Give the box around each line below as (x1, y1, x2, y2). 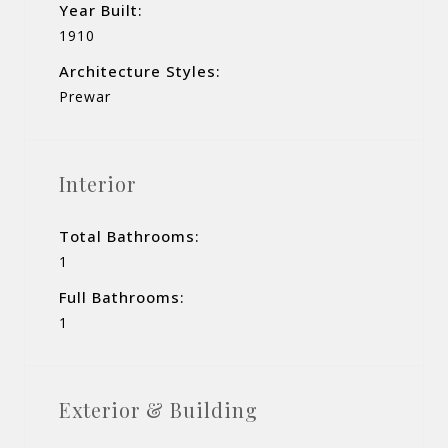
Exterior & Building (59, 395, 258, 423)
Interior (59, 169, 136, 197)
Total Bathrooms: (59, 225, 200, 246)
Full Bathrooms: (59, 286, 185, 307)
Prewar (59, 86, 111, 106)
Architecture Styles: (59, 60, 221, 81)
